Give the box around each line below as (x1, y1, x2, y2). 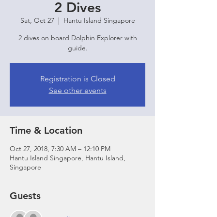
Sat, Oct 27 (20, 16, 54, 25)
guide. (67, 44, 88, 52)
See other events (48, 86, 107, 95)
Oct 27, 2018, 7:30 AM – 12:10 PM (10, 144, 110, 153)
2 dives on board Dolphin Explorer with (18, 33, 137, 42)
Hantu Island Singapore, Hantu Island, (10, 154, 125, 162)
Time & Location (10, 124, 82, 136)
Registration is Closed (40, 74, 115, 83)
